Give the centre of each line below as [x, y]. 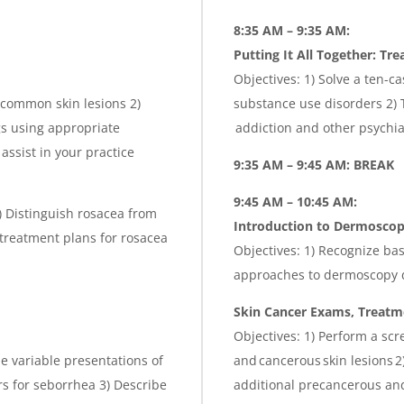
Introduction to [284, 225]
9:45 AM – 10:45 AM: [295, 201]
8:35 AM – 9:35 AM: [292, 30]
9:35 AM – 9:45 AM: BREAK [314, 164]
